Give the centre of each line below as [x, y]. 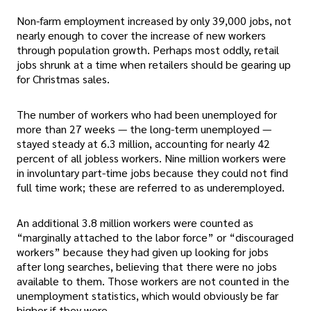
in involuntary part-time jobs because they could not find [152, 172]
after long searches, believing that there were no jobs [147, 267]
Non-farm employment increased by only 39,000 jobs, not [154, 20]
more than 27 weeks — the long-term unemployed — [144, 128]
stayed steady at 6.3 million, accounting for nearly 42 [143, 143]
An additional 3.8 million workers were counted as [135, 223]
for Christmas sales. [63, 78]
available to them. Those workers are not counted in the [153, 281]
